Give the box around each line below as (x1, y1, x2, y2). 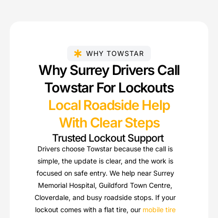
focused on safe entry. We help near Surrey (36, 168, 174, 177)
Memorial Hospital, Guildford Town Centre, (38, 181, 173, 189)
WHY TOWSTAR (86, 49, 144, 57)
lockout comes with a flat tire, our (35, 205, 143, 214)
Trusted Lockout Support (52, 131, 163, 144)
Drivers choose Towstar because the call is (37, 144, 173, 153)
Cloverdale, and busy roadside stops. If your (35, 193, 176, 201)
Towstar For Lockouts (44, 79, 174, 96)
